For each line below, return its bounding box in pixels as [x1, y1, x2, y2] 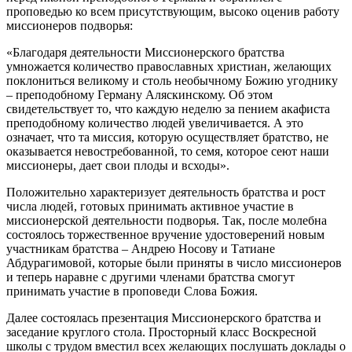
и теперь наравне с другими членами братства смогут [6, 269, 295, 284]
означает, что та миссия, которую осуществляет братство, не [6, 130, 328, 144]
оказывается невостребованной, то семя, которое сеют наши [6, 144, 329, 158]
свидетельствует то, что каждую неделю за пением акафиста [6, 101, 330, 115]
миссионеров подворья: [6, 18, 133, 32]
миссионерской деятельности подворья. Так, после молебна [6, 213, 327, 227]
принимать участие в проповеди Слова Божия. [6, 284, 258, 298]
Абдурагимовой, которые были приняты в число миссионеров [6, 255, 342, 269]
